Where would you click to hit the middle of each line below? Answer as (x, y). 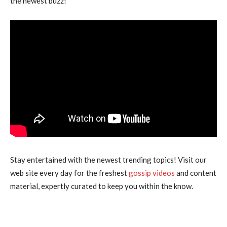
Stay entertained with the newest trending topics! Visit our (108, 160)
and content (196, 173)
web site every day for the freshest (69, 173)
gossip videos (152, 173)
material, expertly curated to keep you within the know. (102, 186)
